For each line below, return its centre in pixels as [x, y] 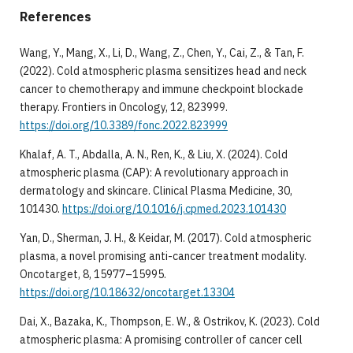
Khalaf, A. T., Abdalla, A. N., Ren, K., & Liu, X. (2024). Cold [153, 154]
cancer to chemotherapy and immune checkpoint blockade [161, 89]
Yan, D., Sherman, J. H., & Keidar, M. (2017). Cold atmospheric [165, 238]
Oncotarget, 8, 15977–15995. [93, 274]
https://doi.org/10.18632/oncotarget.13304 [127, 292]
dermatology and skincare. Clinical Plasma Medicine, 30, [156, 190]
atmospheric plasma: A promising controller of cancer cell [161, 339]
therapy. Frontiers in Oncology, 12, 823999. [123, 107]
